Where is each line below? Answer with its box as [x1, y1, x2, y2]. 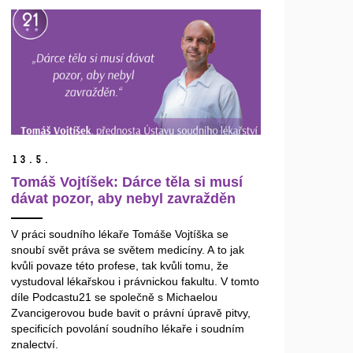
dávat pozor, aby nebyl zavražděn [11, 191, 236, 207]
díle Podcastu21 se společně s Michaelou [11, 291, 218, 304]
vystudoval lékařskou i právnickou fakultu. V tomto [11, 275, 260, 288]
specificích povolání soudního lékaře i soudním [11, 322, 245, 336]
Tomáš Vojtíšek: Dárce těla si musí [11, 174, 243, 191]
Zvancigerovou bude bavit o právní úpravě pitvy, [11, 307, 251, 320]
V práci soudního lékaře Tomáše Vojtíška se [11, 228, 229, 241]
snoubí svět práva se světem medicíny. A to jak [11, 243, 245, 257]
